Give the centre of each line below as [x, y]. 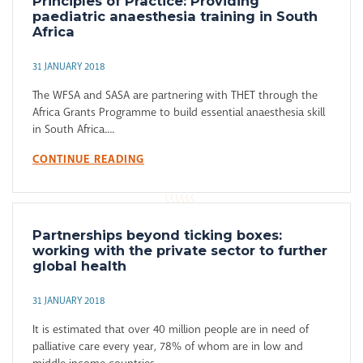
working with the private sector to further [180, 251]
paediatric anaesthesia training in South [175, 17]
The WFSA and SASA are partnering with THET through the [175, 95]
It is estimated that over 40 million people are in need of [171, 329]
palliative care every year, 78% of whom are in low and [168, 346]
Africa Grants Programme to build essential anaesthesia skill [179, 112]
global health [79, 266]
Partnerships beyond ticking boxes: [157, 235]
